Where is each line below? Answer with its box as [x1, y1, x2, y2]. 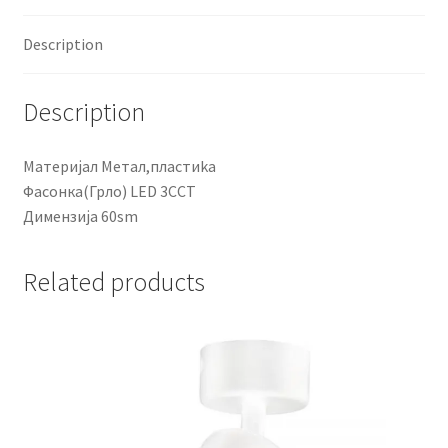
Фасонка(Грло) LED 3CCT [22, 180, 196, 201]
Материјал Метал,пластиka [22, 155, 216, 176]
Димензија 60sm [22, 205, 138, 226]
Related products [22, 266, 205, 299]
